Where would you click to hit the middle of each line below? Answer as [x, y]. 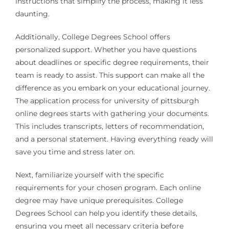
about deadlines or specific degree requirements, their [112, 63]
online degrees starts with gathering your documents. [112, 114]
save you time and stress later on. [75, 152]
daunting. [32, 14]
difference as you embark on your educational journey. [112, 88]
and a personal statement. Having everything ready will [114, 139]
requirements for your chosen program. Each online [108, 188]
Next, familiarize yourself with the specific [89, 175]
